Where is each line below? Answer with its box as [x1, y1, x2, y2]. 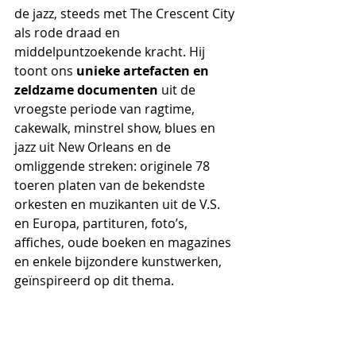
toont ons [14, 62, 76, 79]
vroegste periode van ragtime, [14, 100, 198, 118]
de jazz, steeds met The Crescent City [14, 5, 238, 22]
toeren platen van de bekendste [14, 176, 208, 194]
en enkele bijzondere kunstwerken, [14, 253, 225, 270]
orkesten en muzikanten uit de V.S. [14, 195, 223, 213]
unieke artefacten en [76, 62, 212, 79]
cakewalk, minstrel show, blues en [14, 119, 219, 137]
